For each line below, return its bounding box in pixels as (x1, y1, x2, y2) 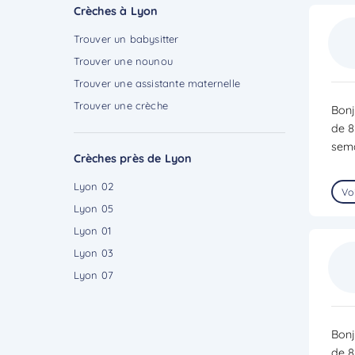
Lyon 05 (73, 201, 113, 215)
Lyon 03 (73, 246, 113, 259)
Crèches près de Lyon (73, 151, 193, 166)
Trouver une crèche (73, 98, 169, 112)
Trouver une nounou (73, 54, 174, 67)
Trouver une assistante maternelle (73, 76, 241, 90)
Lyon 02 (73, 179, 113, 193)
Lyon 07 (73, 268, 113, 281)
